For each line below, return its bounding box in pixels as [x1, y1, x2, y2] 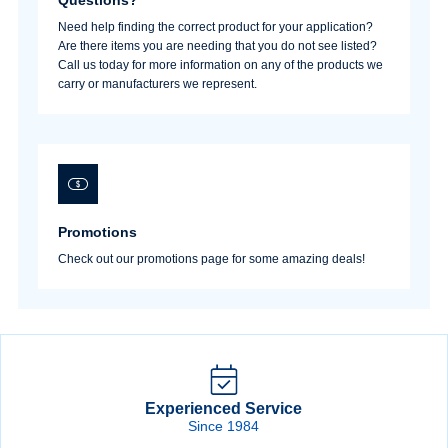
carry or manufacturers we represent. [57, 76, 257, 91]
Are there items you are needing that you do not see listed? [57, 38, 380, 53]
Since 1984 [188, 417, 260, 434]
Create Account [171, 113, 277, 129]
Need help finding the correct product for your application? [57, 19, 373, 34]
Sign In [200, 56, 248, 72]
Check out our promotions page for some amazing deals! [57, 251, 365, 266]
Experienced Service [145, 399, 303, 417]
